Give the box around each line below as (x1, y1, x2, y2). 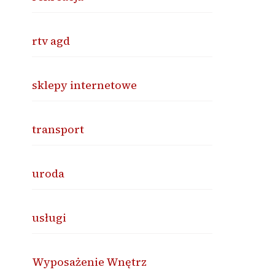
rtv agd (32, 33, 71, 48)
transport (32, 122, 85, 137)
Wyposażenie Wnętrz (32, 254, 147, 269)
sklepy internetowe (32, 77, 137, 93)
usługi (32, 210, 67, 225)
